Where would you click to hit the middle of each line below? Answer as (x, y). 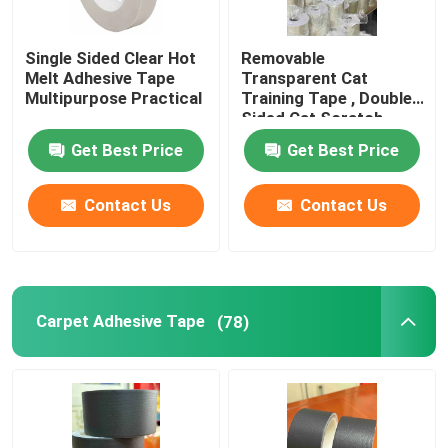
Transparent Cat (305, 78)
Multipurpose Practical (114, 98)
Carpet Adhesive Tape (120, 321)
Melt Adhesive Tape (100, 78)
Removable (283, 58)
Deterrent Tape (300, 138)
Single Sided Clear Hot (111, 58)
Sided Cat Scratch (312, 118)
